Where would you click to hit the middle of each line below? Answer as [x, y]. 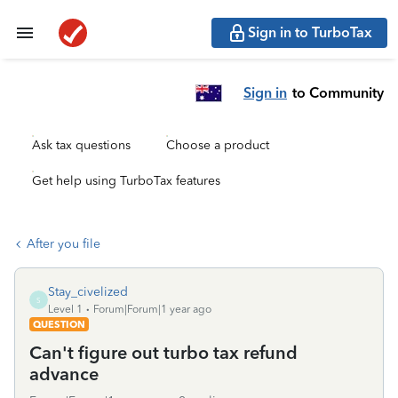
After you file [64, 244]
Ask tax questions [81, 145]
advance [64, 374]
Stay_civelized [88, 292]
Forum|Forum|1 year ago [152, 309]
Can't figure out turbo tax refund [163, 353]
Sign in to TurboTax [310, 32]
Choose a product [218, 145]
